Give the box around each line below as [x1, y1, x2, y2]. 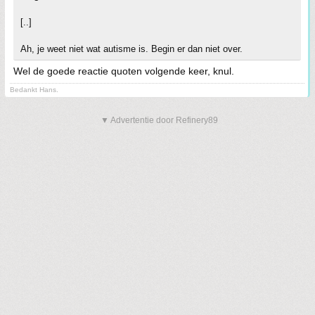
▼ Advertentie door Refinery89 [101, 115, 218, 125]
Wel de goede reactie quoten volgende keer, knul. [13, 65, 234, 77]
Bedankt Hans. [10, 86, 58, 94]
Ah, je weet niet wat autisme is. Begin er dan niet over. [20, 44, 243, 54]
